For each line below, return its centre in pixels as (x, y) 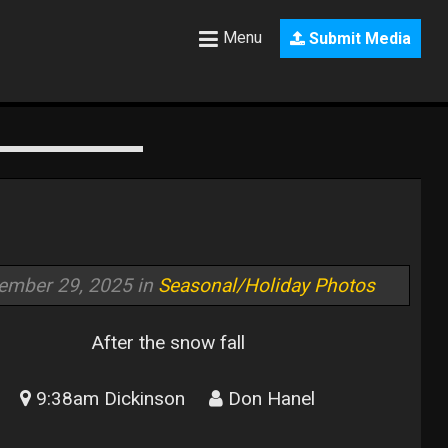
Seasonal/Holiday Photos (266, 285)
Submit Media (358, 39)
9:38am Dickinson (108, 398)
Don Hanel (269, 398)
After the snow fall (167, 343)
